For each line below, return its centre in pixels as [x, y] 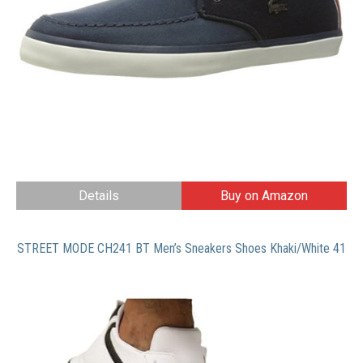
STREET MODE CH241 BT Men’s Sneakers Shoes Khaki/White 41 [181, 249]
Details [99, 196]
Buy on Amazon [264, 196]
